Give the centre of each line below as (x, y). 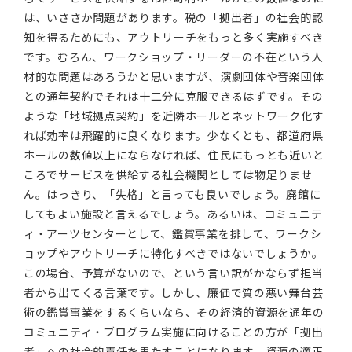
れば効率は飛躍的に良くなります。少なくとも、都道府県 (174, 135)
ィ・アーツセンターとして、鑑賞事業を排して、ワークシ (173, 233)
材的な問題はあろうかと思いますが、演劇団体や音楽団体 (174, 76)
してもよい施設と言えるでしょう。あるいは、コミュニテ (173, 214)
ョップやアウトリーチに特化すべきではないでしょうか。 (174, 253)
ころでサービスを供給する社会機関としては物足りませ (168, 174)
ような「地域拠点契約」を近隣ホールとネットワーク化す (174, 115)
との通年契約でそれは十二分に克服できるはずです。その (174, 96)
